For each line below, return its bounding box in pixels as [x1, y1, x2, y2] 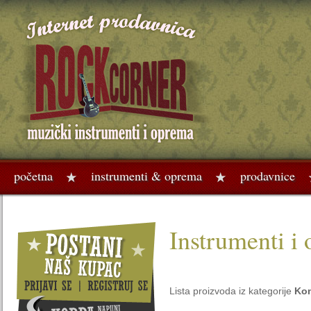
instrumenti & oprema [91, 167, 202, 184]
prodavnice [240, 167, 295, 184]
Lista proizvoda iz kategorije [169, 285, 294, 296]
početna [14, 167, 53, 184]
